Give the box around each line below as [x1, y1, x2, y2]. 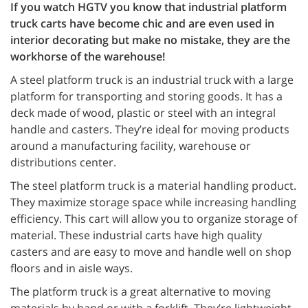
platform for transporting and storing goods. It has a [10, 89, 283, 104]
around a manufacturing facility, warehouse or [10, 138, 251, 153]
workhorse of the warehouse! [10, 49, 165, 64]
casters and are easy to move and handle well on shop [10, 244, 291, 259]
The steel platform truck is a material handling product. [10, 178, 296, 193]
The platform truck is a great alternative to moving [10, 284, 271, 299]
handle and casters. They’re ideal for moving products [10, 122, 289, 137]
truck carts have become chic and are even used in [10, 16, 274, 31]
